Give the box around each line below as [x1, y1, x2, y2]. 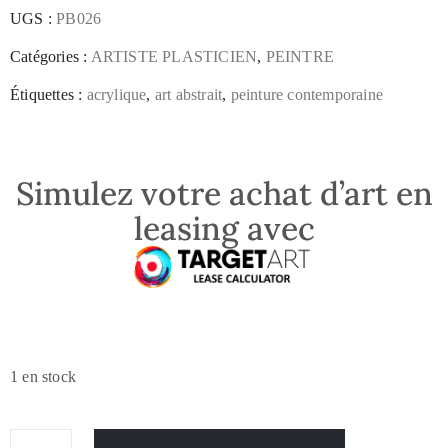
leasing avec [133, 208, 315, 250]
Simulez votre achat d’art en [15, 173, 433, 215]
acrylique [86, 85, 147, 103]
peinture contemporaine [230, 85, 384, 103]
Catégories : [10, 47, 91, 65]
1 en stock [10, 368, 76, 385]
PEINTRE [265, 47, 335, 65]
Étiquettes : [10, 85, 87, 103]
